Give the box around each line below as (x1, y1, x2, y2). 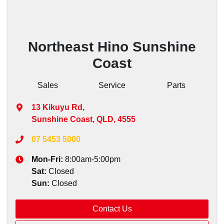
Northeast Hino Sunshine (28, 39, 196, 54)
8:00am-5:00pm (65, 155, 120, 163)
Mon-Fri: (31, 155, 65, 163)
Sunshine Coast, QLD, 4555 (31, 115, 135, 123)
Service (98, 81, 125, 89)
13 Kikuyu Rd (31, 103, 82, 111)
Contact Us (92, 204, 132, 213)
